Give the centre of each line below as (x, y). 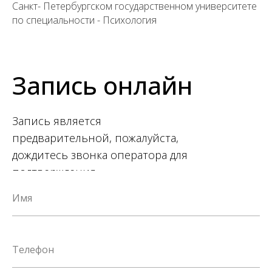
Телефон (33, 250)
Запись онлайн (102, 85)
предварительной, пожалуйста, (95, 138)
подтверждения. (55, 172)
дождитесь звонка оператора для (100, 155)
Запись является (57, 121)
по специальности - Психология (84, 20)
